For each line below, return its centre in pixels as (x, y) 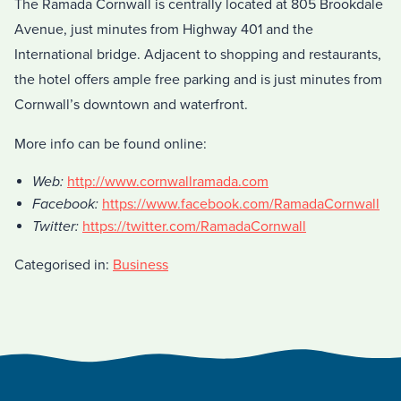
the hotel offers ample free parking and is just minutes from (198, 80)
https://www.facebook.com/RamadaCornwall (241, 205)
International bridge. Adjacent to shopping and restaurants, (198, 55)
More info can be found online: (111, 145)
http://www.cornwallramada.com (168, 182)
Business (141, 265)
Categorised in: (64, 265)
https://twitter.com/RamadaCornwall (194, 227)
